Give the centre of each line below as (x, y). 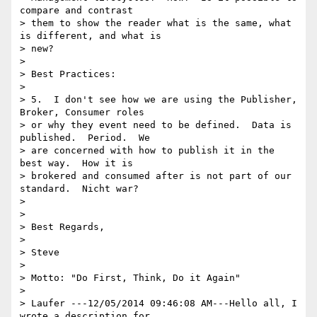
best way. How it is (76, 163)
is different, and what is (91, 36)
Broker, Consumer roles (82, 113)
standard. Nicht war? (79, 189)
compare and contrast (76, 11)
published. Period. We (85, 138)
